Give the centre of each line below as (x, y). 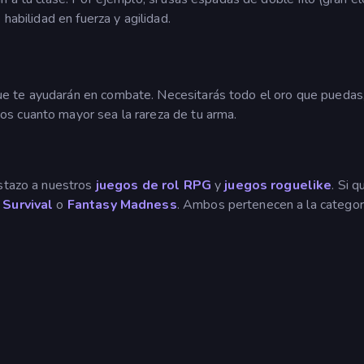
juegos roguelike (278, 185)
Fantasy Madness (120, 204)
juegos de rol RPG (155, 185)
